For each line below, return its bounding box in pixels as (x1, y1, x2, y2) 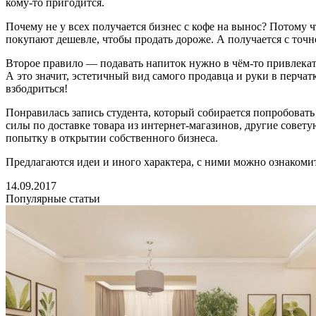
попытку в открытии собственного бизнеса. (6, 131, 218, 144)
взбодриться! (6, 82, 68, 95)
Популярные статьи (6, 192, 100, 205)
